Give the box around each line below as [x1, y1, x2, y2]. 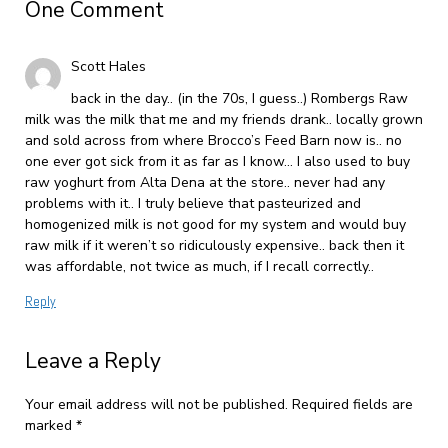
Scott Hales [70, 56, 146, 76]
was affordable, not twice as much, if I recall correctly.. [24, 256, 374, 276]
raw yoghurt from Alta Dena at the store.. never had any [24, 172, 385, 192]
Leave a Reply [24, 346, 161, 375]
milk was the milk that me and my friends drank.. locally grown [24, 109, 423, 129]
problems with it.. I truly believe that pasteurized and [24, 193, 361, 213]
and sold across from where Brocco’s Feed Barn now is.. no [24, 130, 402, 150]
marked [24, 415, 76, 435]
